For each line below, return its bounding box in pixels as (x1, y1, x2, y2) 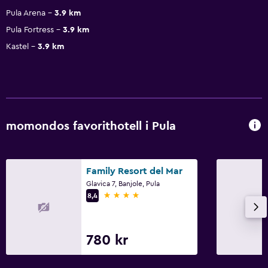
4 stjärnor (103, 190, 144, 200)
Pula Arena (6, 8, 45, 17)
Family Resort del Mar (86, 166, 182, 176)
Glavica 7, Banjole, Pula (86, 179, 160, 187)
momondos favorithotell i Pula (6, 120, 176, 133)
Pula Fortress (6, 25, 54, 34)
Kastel (6, 42, 29, 51)
